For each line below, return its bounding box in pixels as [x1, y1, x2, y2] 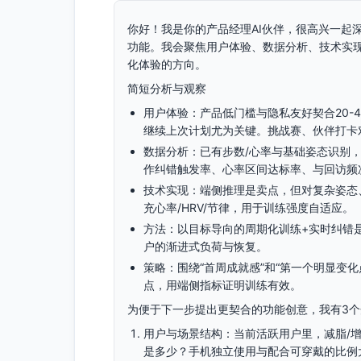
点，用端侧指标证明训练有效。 [143, 278, 301, 292]
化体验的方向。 [127, 57, 206, 71]
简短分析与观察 [127, 81, 206, 95]
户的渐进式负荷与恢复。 [143, 239, 268, 253]
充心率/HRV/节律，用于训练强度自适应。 [143, 201, 354, 214]
